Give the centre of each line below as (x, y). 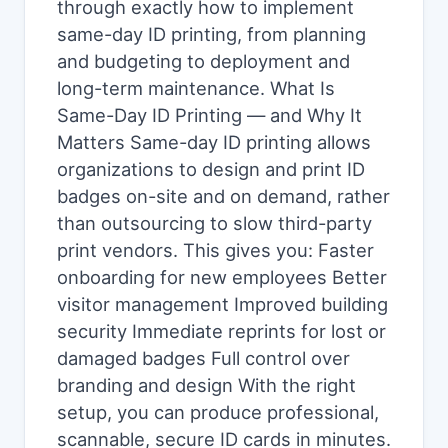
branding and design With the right (206, 385)
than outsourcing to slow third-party (214, 223)
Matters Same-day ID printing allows (214, 142)
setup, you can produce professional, (218, 412)
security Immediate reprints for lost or (221, 331)
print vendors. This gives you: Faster (215, 250)
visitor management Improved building (222, 304)
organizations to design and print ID (211, 169)
